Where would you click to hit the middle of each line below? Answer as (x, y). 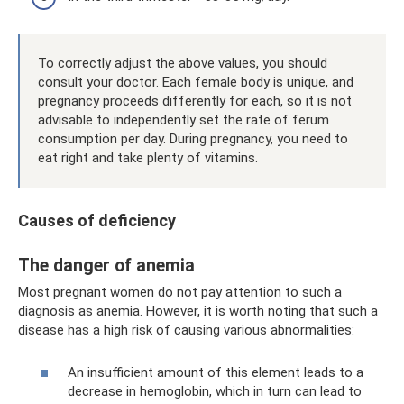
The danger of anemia (106, 265)
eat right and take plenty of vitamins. (148, 158)
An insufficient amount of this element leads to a (216, 372)
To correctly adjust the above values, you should (183, 64)
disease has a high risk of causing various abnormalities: (186, 331)
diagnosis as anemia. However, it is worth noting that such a (198, 312)
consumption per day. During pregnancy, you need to (193, 139)
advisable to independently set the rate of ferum (184, 120)
